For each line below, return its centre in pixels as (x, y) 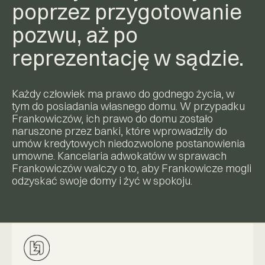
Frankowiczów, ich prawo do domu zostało (112, 118)
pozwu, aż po (75, 35)
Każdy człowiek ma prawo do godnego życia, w (123, 93)
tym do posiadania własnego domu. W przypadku (128, 106)
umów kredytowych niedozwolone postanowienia (128, 143)
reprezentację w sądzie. (128, 58)
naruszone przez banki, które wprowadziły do (119, 131)
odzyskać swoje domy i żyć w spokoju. (102, 180)
